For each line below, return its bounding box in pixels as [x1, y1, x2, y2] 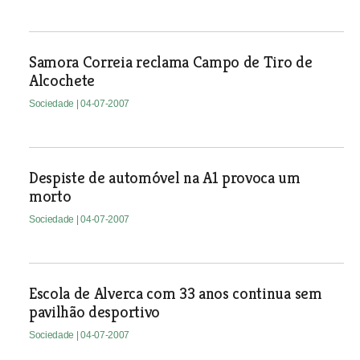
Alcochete [28, 71, 96, 91]
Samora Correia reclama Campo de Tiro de [28, 52, 313, 72]
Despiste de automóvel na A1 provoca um [28, 168, 301, 188]
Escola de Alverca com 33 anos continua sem [28, 284, 322, 304]
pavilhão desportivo [28, 302, 160, 322]
